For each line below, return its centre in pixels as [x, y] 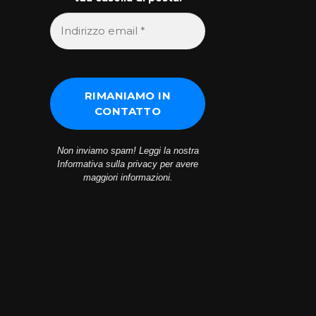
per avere [178, 164]
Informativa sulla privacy [107, 164]
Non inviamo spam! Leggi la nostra [128, 151]
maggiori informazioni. [128, 178]
